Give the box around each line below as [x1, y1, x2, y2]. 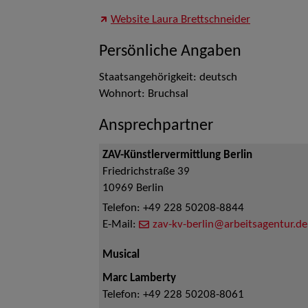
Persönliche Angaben [99, 43, 241, 60]
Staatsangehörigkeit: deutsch [99, 72, 237, 83]
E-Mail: [102, 219, 139, 230]
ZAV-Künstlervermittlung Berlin [102, 150, 252, 161]
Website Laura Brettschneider [111, 14, 250, 25]
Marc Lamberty [102, 273, 176, 284]
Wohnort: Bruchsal [99, 89, 188, 100]
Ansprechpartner [99, 118, 213, 134]
